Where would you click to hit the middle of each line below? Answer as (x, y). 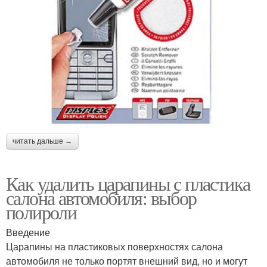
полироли (41, 212)
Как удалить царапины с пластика (128, 183)
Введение (28, 232)
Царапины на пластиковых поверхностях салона (114, 246)
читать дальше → (42, 141)
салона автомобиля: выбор (101, 197)
